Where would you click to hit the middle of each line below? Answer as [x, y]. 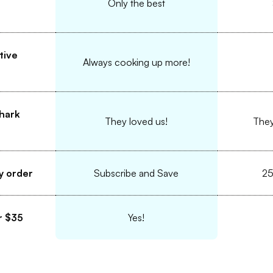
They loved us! [136, 122]
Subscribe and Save [136, 173]
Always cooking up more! [136, 62]
